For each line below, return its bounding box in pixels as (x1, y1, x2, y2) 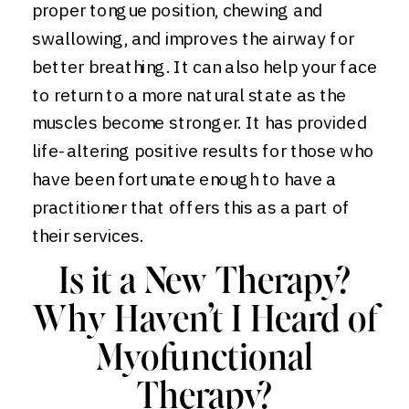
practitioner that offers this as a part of (32, 195, 351, 219)
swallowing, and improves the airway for (32, 26, 354, 50)
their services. (32, 223, 143, 247)
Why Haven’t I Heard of (32, 302, 377, 341)
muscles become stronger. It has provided (32, 110, 367, 134)
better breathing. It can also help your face (32, 55, 377, 79)
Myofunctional (96, 341, 313, 379)
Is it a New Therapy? (58, 264, 351, 302)
